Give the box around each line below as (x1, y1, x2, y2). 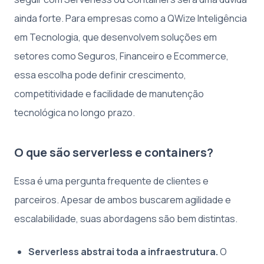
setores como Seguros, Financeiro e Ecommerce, (14, 49, 229, 62)
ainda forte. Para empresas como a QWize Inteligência (14, 11, 247, 25)
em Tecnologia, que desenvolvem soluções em (14, 30, 217, 44)
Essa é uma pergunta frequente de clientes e (14, 174, 209, 187)
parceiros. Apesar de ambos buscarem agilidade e (14, 193, 231, 206)
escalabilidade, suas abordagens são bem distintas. (14, 212, 237, 225)
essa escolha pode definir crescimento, (14, 68, 186, 81)
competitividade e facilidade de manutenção (14, 87, 204, 100)
